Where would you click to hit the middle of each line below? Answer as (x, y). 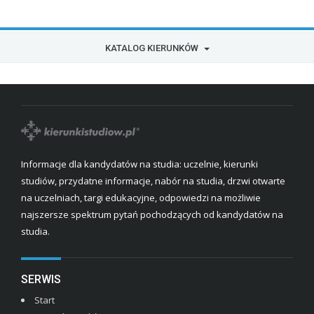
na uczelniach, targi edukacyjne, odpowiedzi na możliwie (141, 198)
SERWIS (41, 280)
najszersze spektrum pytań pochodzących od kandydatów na (152, 215)
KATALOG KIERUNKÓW (151, 48)
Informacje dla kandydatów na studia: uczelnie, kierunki (139, 164)
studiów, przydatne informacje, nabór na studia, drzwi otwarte (153, 181)
